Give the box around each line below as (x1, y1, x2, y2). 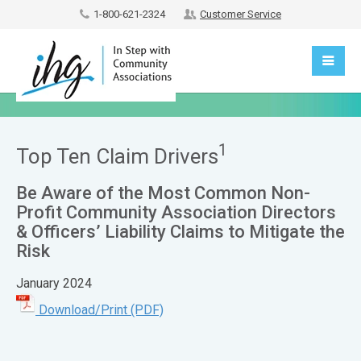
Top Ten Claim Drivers (16, 144, 218, 168)
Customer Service (200, 8, 281, 20)
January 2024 (16, 276, 92, 291)
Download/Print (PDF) (35, 302, 164, 318)
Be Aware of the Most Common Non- (16, 183, 310, 203)
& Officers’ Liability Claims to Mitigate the (16, 222, 345, 242)
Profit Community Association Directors (16, 202, 336, 222)
